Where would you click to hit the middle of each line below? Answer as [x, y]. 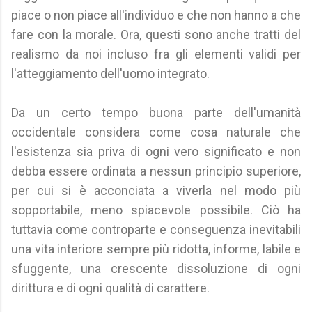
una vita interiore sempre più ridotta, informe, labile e [156, 249]
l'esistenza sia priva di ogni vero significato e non [156, 151]
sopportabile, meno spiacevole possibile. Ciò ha [156, 210]
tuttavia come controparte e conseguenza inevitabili [156, 229]
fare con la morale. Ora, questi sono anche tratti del [156, 34]
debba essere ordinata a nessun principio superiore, [156, 171]
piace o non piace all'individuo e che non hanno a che [156, 15]
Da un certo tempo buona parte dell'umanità [156, 112]
